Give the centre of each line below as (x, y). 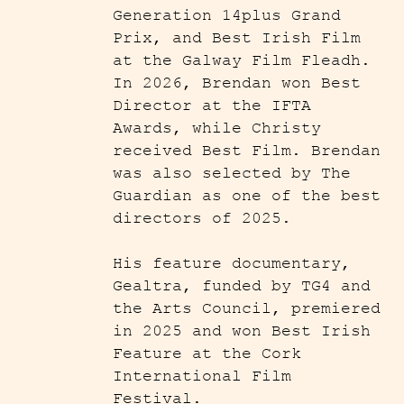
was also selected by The (232, 174)
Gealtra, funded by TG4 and (242, 286)
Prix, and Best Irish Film (237, 38)
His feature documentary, (232, 264)
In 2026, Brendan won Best (237, 83)
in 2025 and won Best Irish (242, 331)
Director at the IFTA (212, 106)
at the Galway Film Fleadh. (242, 61)
